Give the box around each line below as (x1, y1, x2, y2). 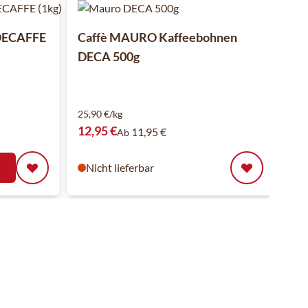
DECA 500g (78, 49, 140, 64)
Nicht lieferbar (86, 161, 154, 174)
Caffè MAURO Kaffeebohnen (78, 30, 237, 45)
